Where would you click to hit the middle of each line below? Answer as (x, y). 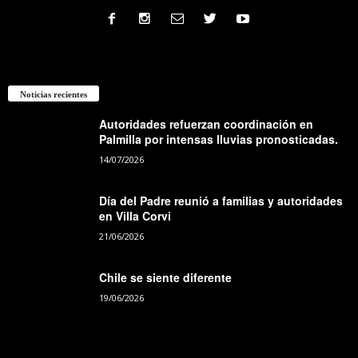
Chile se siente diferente (165, 278)
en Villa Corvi (135, 216)
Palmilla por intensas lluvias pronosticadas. (219, 139)
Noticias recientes (54, 95)
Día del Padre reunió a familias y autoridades (221, 201)
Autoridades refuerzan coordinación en (206, 124)
